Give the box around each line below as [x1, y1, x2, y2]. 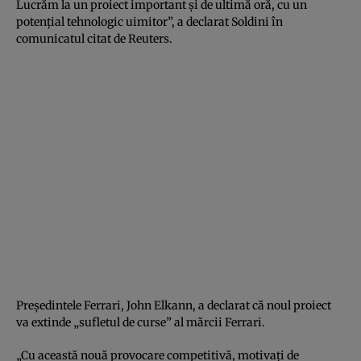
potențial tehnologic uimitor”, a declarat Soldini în [16, 14, 283, 29]
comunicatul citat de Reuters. [16, 31, 172, 46]
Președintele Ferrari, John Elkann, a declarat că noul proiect [16, 297, 331, 313]
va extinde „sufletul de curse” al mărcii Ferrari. [16, 314, 265, 330]
